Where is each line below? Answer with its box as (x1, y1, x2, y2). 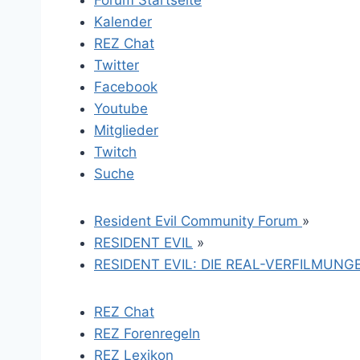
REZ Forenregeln (94, 325, 200, 342)
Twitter (94, 57, 139, 73)
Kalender (94, 14, 152, 30)
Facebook (94, 79, 157, 95)
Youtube (94, 100, 148, 117)
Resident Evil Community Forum (94, 213, 302, 229)
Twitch (94, 144, 137, 160)
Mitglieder (94, 122, 158, 138)
